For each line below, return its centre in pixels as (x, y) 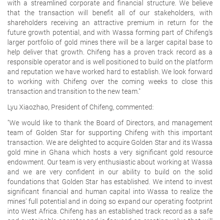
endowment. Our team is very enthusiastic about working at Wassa (110, 162)
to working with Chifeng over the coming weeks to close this (110, 81)
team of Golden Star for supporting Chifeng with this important (110, 132)
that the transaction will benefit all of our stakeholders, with (110, 13)
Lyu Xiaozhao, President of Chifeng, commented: (81, 107)
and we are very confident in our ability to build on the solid (110, 172)
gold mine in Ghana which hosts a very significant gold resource (110, 152)
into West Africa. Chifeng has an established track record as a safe (110, 211)
